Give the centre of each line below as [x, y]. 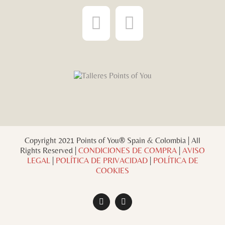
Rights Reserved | [49, 150]
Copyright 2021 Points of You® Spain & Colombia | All [113, 140]
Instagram [138, 205]
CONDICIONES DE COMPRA [128, 150]
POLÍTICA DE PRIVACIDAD [101, 160]
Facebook [116, 205]
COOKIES [113, 170]
